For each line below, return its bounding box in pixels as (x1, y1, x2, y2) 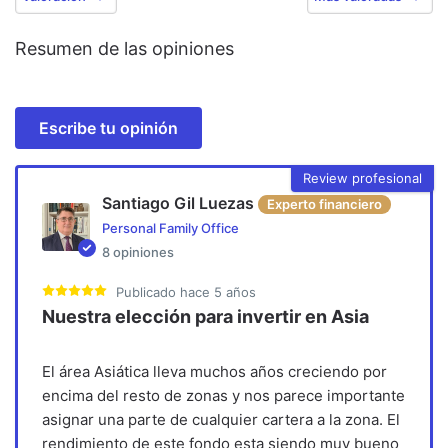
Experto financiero (266, 196, 382, 213)
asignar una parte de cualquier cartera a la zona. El (41, 410, 400, 430)
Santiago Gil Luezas (111, 193, 254, 214)
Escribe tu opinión (39, 117, 178, 138)
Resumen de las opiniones (15, 37, 234, 59)
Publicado (115, 284, 180, 301)
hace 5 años (179, 284, 256, 301)
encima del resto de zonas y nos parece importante (41, 386, 405, 406)
